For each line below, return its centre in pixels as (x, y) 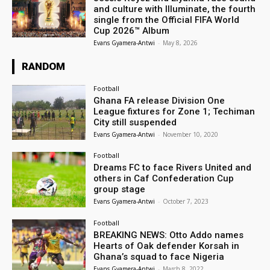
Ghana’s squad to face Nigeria (159, 257)
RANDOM (43, 66)
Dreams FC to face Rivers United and (173, 168)
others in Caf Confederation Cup (164, 179)
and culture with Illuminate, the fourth (175, 9)
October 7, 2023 (186, 202)
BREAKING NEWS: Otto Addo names (169, 235)
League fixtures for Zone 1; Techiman (174, 111)
